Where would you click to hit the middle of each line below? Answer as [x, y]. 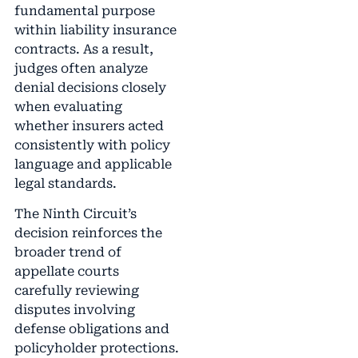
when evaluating [68, 106]
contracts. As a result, [84, 49]
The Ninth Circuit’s [75, 214]
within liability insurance [95, 30]
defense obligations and [91, 329]
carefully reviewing [76, 291]
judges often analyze [81, 68]
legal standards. [65, 183]
